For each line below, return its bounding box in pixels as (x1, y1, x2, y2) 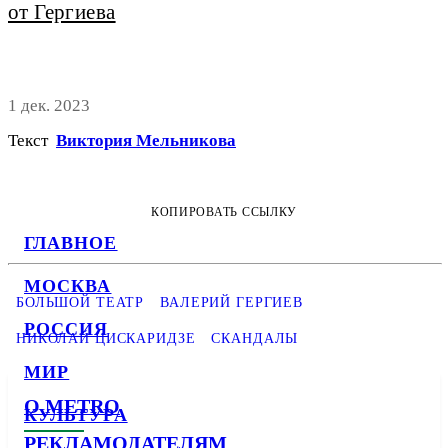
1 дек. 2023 (8, 95, 90, 115)
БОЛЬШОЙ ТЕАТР (16, 293, 145, 310)
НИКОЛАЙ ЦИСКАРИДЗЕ (16, 329, 196, 346)
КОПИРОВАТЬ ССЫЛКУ (150, 204, 298, 219)
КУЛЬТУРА (24, 405, 128, 425)
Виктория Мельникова (56, 130, 236, 150)
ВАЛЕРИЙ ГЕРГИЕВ (160, 293, 304, 310)
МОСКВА (24, 276, 112, 296)
